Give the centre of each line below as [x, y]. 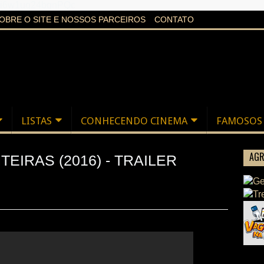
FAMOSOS [239, 121]
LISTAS [37, 121]
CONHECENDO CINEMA [134, 121]
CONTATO [174, 19]
